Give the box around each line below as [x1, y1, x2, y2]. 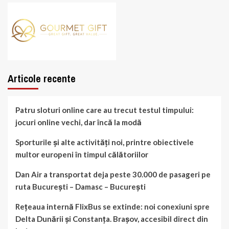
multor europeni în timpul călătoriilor [15, 150, 148, 159]
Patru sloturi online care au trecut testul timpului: [15, 105, 194, 115]
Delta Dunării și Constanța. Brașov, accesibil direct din [15, 214, 208, 224]
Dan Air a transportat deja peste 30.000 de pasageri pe [15, 170, 211, 179]
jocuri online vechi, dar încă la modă [15, 118, 142, 127]
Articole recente [8, 72, 76, 86]
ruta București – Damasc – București [15, 182, 146, 192]
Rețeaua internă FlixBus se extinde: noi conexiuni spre [15, 202, 210, 212]
